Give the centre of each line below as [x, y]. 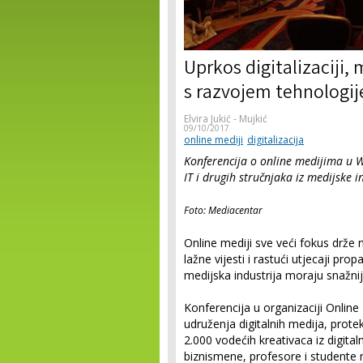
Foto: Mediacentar [223, 210]
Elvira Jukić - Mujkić [226, 119]
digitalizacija [275, 140]
